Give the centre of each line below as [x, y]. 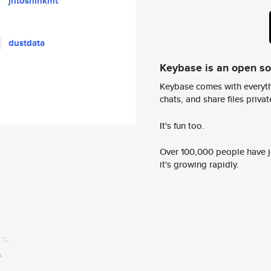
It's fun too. [182, 125]
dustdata [27, 43]
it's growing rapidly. [199, 165]
